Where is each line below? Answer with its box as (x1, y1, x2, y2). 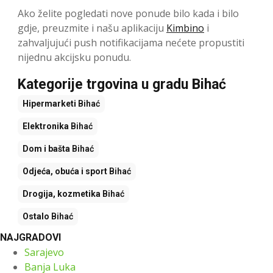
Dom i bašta (23, 143, 70, 154)
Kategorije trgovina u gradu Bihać (18, 76, 226, 93)
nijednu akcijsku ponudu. (18, 50, 131, 64)
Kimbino (166, 21, 204, 35)
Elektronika (23, 121, 69, 131)
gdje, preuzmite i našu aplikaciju (18, 21, 166, 35)
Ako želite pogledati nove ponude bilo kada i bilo (18, 6, 239, 20)
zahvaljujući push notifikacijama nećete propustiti (18, 35, 244, 49)
